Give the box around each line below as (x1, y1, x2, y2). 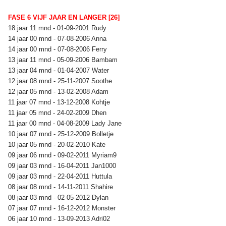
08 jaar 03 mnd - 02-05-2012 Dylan (8, 193, 110, 201)
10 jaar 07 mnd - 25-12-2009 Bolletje (8, 130, 116, 138)
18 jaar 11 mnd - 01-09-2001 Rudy (8, 24, 108, 32)
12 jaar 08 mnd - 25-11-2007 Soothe (8, 77, 114, 85)
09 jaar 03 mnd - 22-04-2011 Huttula (8, 172, 114, 180)
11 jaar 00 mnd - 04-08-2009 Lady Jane (8, 119, 124, 127)
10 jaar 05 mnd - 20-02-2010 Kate (8, 140, 107, 148)
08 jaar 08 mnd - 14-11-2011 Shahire (8, 183, 115, 191)
